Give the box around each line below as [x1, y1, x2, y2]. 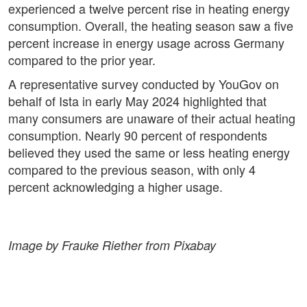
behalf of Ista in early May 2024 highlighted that [8, 92, 267, 110]
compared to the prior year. [8, 51, 156, 69]
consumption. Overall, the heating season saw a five [8, 16, 293, 35]
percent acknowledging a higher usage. [8, 177, 223, 196]
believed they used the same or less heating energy [8, 143, 290, 162]
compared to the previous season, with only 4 [8, 160, 256, 179]
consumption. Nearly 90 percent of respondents [8, 126, 267, 145]
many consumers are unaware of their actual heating [8, 109, 295, 127]
